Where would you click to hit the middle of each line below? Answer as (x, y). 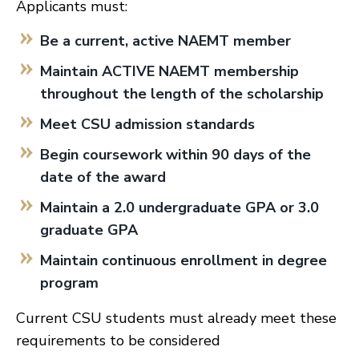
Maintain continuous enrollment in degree (184, 260)
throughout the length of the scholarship (182, 94)
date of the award (103, 177)
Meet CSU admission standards (147, 124)
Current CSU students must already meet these (176, 318)
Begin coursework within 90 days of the (175, 155)
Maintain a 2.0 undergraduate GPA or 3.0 (179, 208)
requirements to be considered (118, 341)
